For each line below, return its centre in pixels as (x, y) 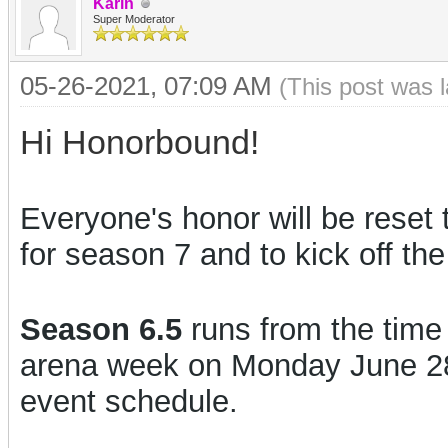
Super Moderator (134, 19)
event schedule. (129, 401)
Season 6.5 (101, 329)
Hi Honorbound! (139, 142)
